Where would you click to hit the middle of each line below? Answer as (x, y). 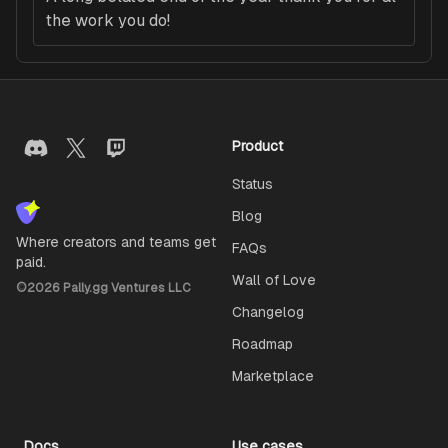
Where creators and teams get (116, 242)
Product (257, 146)
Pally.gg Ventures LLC (125, 288)
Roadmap (262, 344)
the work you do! (108, 21)
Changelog (268, 312)
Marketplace (273, 376)
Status (252, 184)
